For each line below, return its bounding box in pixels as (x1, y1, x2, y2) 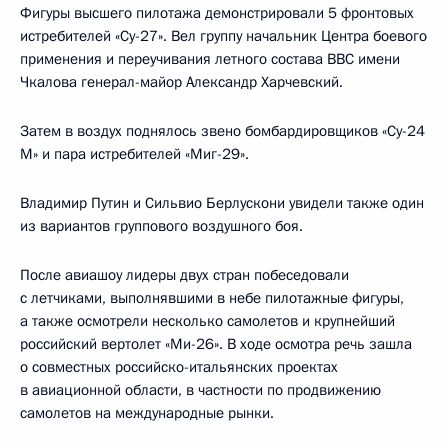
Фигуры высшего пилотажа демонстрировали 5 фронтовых (20, 2, 414, 23)
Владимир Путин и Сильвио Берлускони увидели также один (20, 192, 424, 213)
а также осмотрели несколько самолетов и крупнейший (20, 310, 395, 331)
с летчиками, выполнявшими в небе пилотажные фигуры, (20, 287, 404, 308)
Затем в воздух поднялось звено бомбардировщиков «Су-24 (20, 120, 425, 141)
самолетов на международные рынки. (20, 402, 274, 423)
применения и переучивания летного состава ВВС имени (20, 48, 400, 69)
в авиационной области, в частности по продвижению (20, 379, 381, 400)
